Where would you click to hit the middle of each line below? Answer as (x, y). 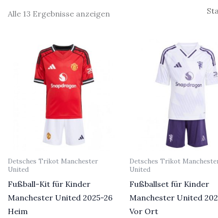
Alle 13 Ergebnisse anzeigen (59, 14)
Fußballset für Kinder (170, 184)
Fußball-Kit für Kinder (49, 184)
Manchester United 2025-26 (60, 198)
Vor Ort (144, 211)
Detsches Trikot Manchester (53, 161)
